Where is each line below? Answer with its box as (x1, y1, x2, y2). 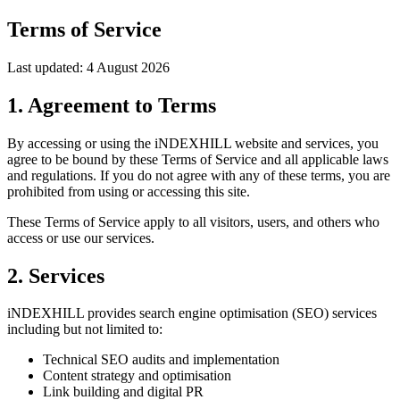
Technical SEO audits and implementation (43, 352, 279, 368)
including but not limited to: (7, 321, 162, 337)
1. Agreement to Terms (7, 93, 216, 117)
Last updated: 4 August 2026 (7, 59, 170, 75)
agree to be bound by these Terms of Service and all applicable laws (7, 151, 388, 167)
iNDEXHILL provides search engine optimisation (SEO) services (7, 305, 377, 321)
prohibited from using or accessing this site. (7, 183, 250, 199)
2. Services (7, 263, 104, 287)
